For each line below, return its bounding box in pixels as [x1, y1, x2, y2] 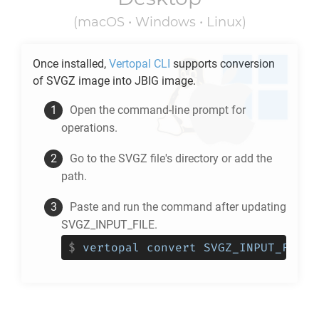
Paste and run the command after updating [70, 200, 286, 214]
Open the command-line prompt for [70, 103, 246, 117]
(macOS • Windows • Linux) [73, 14, 246, 30]
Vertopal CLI [109, 57, 170, 70]
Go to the [70, 152, 118, 165]
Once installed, [33, 57, 109, 70]
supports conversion [170, 57, 275, 70]
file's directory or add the [147, 152, 272, 165]
